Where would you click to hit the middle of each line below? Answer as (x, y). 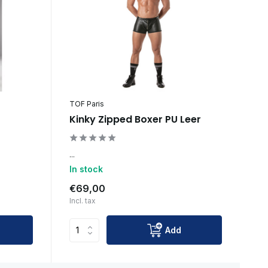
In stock (86, 169)
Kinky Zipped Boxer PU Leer (135, 120)
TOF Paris (86, 104)
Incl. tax (82, 201)
